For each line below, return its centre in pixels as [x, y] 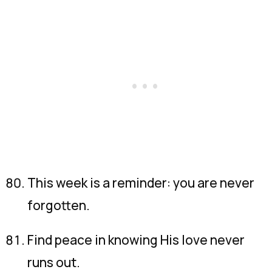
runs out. [54, 262]
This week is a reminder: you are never [141, 183]
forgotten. [59, 205]
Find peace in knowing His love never [136, 240]
